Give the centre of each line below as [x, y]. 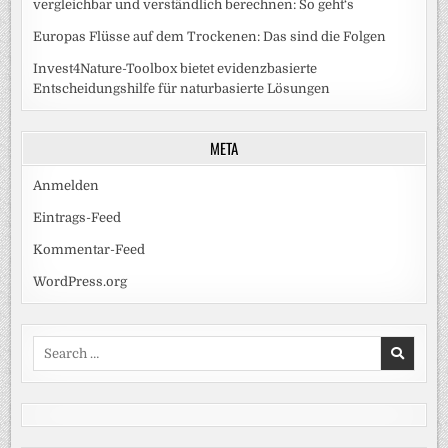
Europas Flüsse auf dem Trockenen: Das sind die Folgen [210, 37]
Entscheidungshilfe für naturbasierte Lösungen [182, 89]
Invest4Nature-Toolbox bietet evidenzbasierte [175, 69]
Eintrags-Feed [77, 218]
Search [54, 345]
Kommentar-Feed [89, 250]
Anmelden [66, 186]
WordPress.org [80, 282]
